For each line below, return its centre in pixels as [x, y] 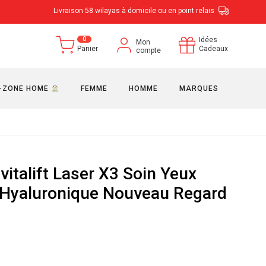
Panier [88, 48]
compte [148, 50]
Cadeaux [213, 48]
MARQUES [199, 88]
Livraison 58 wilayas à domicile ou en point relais [135, 11]
